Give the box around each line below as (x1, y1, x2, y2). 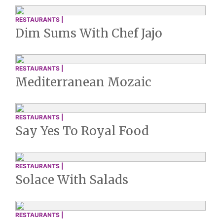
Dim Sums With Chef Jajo (15, 26, 162, 41)
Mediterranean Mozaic (15, 74, 151, 90)
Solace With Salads (15, 172, 128, 187)
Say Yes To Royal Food (15, 123, 149, 139)
